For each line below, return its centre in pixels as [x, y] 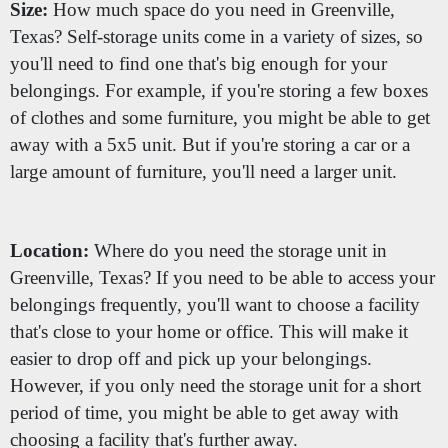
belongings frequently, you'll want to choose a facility [214, 305]
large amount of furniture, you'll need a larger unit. [203, 171]
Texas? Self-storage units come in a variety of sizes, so [216, 36]
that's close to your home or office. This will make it [208, 332]
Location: [49, 251]
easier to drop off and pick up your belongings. [190, 359]
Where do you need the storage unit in [237, 251]
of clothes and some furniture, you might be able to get [219, 117]
